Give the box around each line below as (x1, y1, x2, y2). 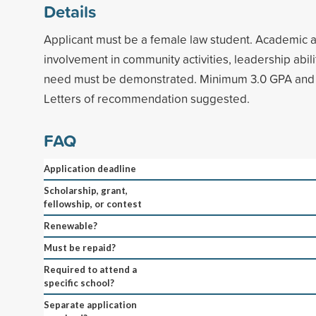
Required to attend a (44, 263, 137, 275)
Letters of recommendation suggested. (44, 90, 250, 107)
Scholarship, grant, (44, 184, 128, 196)
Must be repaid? (44, 241, 116, 253)
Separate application (44, 298, 137, 310)
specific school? (44, 276, 114, 288)
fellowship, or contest (44, 197, 142, 209)
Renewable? (44, 219, 97, 231)
